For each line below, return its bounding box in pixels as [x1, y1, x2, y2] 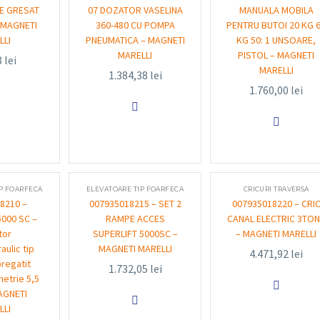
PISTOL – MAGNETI [238, 49, 315, 61]
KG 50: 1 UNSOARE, [236, 34, 316, 46]
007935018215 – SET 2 [89, 197, 181, 210]
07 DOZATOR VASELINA [87, 4, 183, 16]
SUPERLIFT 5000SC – [92, 227, 178, 240]
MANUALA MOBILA [239, 4, 314, 16]
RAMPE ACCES [105, 212, 165, 225]
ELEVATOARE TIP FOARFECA [86, 185, 184, 193]
